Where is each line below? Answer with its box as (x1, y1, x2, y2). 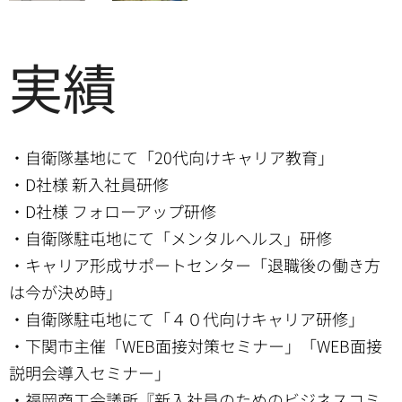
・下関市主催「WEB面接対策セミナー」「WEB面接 (9, 334, 382, 358)
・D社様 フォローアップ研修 (9, 199, 216, 223)
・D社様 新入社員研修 (9, 172, 169, 197)
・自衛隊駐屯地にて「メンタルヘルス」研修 (9, 226, 332, 250)
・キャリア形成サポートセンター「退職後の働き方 (9, 253, 380, 277)
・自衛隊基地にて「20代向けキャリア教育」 (9, 145, 334, 170)
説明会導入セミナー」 (9, 361, 170, 385)
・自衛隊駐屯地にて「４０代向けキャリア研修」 (9, 307, 364, 331)
